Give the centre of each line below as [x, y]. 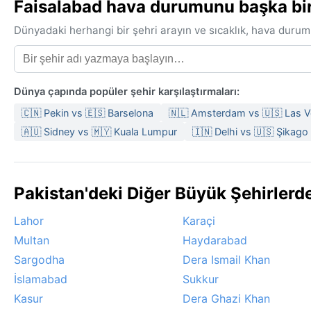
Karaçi [199, 221]
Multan [32, 241]
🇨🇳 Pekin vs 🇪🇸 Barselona [87, 113]
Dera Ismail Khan [226, 260]
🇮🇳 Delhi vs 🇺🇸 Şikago [250, 132]
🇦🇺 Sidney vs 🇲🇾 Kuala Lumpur [99, 132]
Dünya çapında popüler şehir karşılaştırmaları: [127, 92]
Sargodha [39, 260]
